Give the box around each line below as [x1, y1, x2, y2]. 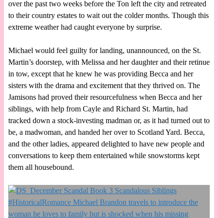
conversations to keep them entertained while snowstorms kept [8, 151, 200, 160]
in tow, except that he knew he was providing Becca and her [8, 70, 193, 78]
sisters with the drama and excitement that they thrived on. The [8, 81, 200, 90]
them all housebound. [8, 163, 76, 172]
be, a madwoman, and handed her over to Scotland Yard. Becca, [8, 128, 205, 137]
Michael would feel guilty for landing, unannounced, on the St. [8, 46, 201, 55]
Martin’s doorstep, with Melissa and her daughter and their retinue [8, 58, 210, 67]
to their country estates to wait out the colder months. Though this [8, 11, 209, 20]
